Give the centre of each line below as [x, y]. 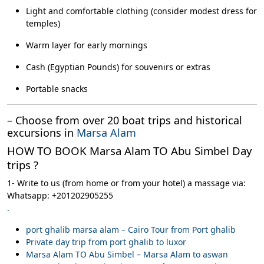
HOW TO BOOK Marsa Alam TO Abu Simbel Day [130, 151]
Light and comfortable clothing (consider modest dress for [141, 11]
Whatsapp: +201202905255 [60, 195]
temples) [43, 23]
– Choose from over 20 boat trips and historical [125, 120]
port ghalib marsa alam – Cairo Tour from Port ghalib [131, 230]
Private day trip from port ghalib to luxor [106, 242]
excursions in [42, 133]
